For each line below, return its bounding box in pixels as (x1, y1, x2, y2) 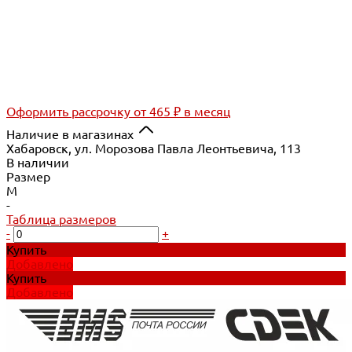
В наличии (6, 155, 69, 170)
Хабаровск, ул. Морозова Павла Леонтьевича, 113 (6, 141, 301, 156)
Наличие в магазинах (6, 126, 134, 141)
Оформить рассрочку (6, 104, 130, 119)
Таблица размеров (6, 211, 116, 226)
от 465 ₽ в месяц (134, 104, 230, 119)
